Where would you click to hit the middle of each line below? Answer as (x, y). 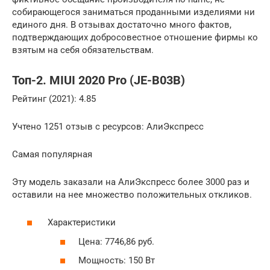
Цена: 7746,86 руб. (116, 241)
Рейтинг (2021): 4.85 (54, 99)
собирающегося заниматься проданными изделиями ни (133, 12)
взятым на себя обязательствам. (83, 50)
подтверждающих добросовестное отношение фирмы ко (135, 37)
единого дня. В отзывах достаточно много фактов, (122, 24)
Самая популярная (52, 154)
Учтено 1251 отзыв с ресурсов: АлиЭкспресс (108, 126)
